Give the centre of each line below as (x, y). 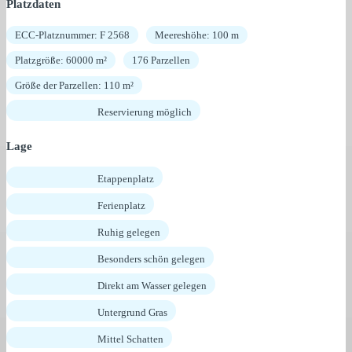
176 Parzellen (161, 60)
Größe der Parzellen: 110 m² (74, 86)
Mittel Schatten (130, 339)
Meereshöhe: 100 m (197, 35)
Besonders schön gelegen (151, 259)
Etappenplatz (126, 179)
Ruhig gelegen (129, 233)
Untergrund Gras (132, 313)
